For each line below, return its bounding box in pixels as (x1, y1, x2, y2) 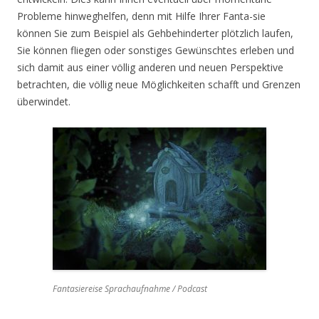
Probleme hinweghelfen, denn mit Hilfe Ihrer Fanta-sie (17, 9, 266, 23)
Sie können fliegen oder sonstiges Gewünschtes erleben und (17, 43, 294, 58)
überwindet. (17, 95, 70, 109)
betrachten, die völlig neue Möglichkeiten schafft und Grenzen (17, 78, 300, 92)
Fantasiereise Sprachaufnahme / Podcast (53, 283, 207, 296)
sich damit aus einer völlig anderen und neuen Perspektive (17, 61, 283, 75)
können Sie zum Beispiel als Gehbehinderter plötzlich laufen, (17, 26, 293, 41)
